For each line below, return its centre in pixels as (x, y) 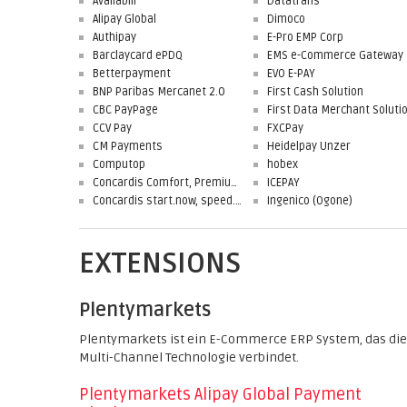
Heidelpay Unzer (309, 146)
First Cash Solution (315, 92)
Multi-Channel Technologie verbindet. (189, 357)
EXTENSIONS (160, 263)
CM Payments (128, 146)
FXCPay (285, 128)
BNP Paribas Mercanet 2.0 (159, 92)
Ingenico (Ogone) (310, 201)
